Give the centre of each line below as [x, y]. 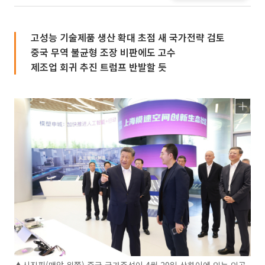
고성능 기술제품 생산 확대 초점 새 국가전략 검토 [128, 37]
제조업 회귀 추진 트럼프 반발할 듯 [99, 67]
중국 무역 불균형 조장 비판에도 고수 [103, 52]
